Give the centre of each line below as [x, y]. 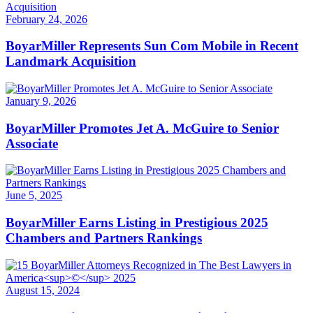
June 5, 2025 [34, 196]
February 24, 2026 [46, 19]
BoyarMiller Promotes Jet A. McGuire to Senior [142, 128]
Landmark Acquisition [71, 61]
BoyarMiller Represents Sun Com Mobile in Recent [152, 46]
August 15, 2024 [43, 290]
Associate [32, 143]
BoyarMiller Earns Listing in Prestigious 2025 [137, 223]
